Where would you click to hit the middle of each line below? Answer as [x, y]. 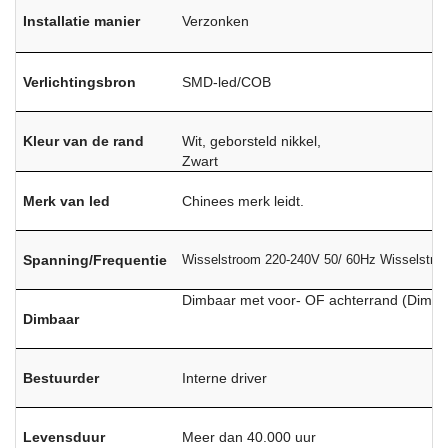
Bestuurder [61, 377]
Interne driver [225, 377]
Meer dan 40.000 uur [249, 436]
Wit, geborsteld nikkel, [252, 140]
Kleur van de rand [84, 140]
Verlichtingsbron [80, 81]
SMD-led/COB [227, 81]
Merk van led [67, 200]
